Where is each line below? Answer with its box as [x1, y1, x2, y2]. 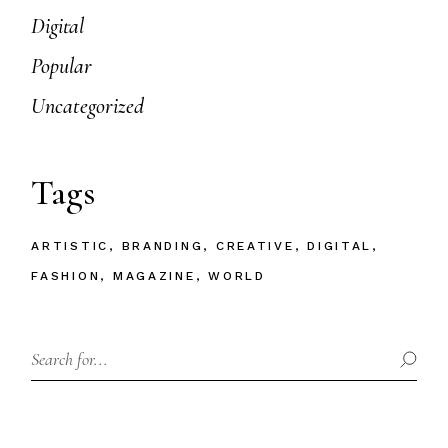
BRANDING [121, 238, 204, 253]
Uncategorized [31, 92, 145, 119]
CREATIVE [215, 238, 295, 253]
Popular [31, 52, 93, 79]
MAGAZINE [112, 268, 196, 283]
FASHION [31, 268, 101, 283]
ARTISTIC [31, 238, 109, 253]
